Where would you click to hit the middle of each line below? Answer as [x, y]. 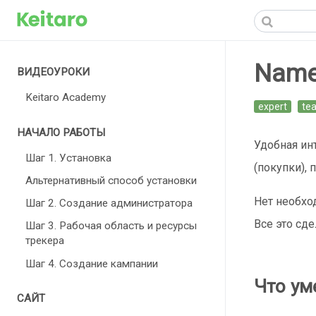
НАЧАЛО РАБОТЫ [61, 132]
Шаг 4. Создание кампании [92, 263]
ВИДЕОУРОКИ [53, 72]
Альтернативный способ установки [111, 180]
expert [273, 106]
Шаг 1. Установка [68, 158]
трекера [45, 241]
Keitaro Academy [66, 98]
